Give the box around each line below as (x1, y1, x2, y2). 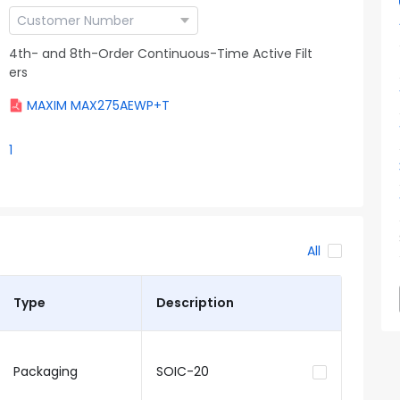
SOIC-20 (155, 362, 209, 380)
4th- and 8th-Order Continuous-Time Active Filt (9, 45, 312, 62)
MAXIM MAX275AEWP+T (27, 96, 170, 114)
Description (155, 294, 234, 312)
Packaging (12, 362, 78, 380)
